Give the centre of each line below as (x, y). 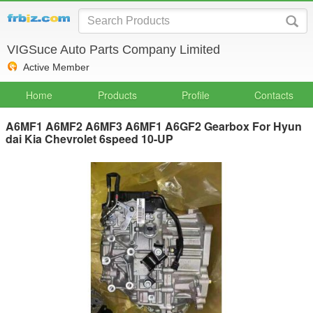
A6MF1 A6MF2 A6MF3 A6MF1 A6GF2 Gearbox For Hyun (154, 126)
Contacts (274, 95)
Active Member (56, 67)
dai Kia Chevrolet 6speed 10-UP (89, 139)
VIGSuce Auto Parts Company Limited (114, 50)
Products (117, 95)
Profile (196, 95)
